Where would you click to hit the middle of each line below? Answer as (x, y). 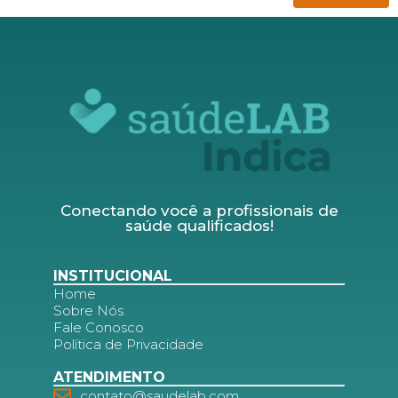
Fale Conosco (99, 328)
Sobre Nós (88, 311)
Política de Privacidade (128, 345)
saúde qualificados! (199, 226)
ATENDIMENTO (109, 378)
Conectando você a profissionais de (199, 211)
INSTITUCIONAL (113, 276)
